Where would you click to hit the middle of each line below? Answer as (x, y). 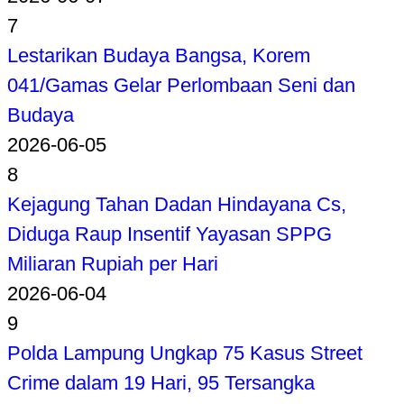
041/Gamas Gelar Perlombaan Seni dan (181, 85)
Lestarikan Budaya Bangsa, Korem (159, 55)
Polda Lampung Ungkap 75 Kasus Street (185, 353)
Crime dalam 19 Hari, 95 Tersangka (161, 382)
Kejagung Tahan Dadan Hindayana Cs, (177, 204)
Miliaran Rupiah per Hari (113, 263)
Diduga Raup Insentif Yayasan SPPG (170, 234)
